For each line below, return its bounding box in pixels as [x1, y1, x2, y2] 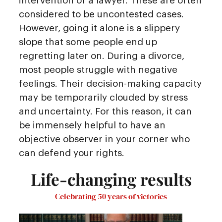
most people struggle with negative [19, 64, 177, 74]
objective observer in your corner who [19, 134, 190, 144]
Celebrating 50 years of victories [55, 190, 167, 202]
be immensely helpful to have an [19, 120, 166, 130]
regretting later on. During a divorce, [19, 51, 184, 60]
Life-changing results [30, 168, 192, 190]
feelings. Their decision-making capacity [19, 78, 202, 88]
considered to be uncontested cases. [19, 9, 184, 19]
